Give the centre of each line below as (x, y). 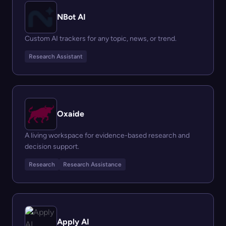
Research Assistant (56, 56)
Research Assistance (92, 164)
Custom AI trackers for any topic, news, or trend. (101, 39)
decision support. (52, 147)
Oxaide (71, 114)
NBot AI (71, 17)
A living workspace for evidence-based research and (107, 135)
